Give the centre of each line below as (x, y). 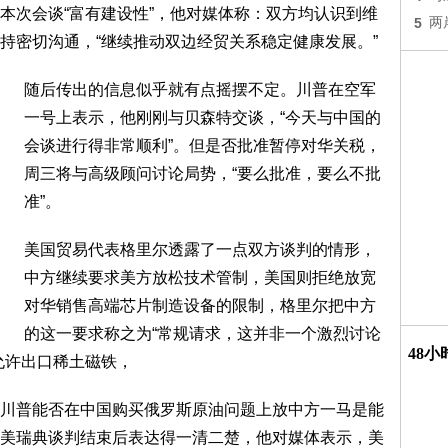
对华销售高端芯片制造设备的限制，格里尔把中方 (200, 305)
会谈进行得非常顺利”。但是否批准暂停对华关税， (202, 145)
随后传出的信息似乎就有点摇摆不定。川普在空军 (200, 89)
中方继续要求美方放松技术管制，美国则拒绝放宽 (200, 277)
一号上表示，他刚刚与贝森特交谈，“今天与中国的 (202, 117)
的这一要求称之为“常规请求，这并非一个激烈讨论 (202, 333)
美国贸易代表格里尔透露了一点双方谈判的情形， (200, 249)
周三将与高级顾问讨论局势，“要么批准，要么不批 (202, 173)
